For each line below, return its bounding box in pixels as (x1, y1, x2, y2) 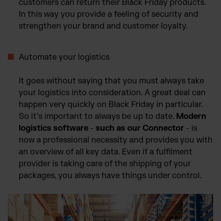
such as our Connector (96, 123, 184, 133)
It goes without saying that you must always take (19, 75, 204, 86)
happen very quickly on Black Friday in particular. (19, 99, 203, 110)
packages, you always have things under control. (19, 170, 202, 181)
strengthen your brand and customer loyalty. (19, 21, 188, 31)
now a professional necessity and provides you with (19, 135, 213, 145)
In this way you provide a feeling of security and (19, 9, 198, 19)
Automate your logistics (19, 52, 110, 62)
